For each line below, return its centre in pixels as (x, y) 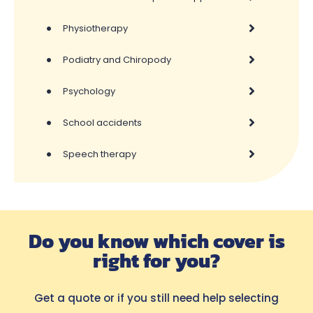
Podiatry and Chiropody (117, 59)
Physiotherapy (95, 28)
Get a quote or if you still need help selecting (156, 298)
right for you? (156, 260)
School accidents (102, 122)
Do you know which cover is (156, 241)
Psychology (89, 91)
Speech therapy (100, 154)
